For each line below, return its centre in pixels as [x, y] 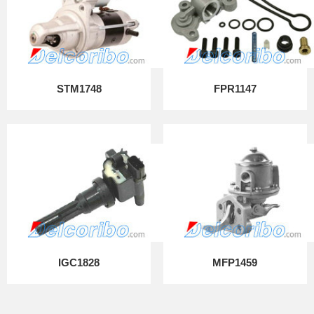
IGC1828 [79, 262]
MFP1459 [235, 262]
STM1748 [79, 89]
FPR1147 [235, 89]
